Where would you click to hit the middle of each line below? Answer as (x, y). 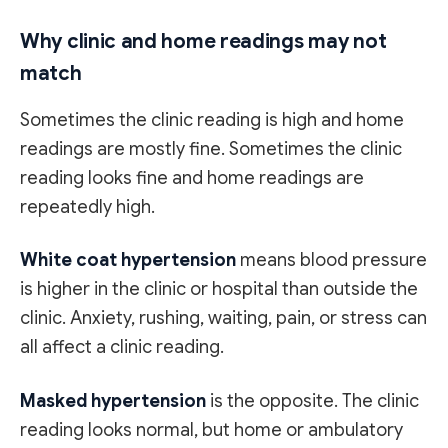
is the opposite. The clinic (312, 400)
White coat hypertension (128, 260)
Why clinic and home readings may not (203, 41)
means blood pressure (331, 260)
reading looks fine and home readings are (192, 177)
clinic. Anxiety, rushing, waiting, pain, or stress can (223, 318)
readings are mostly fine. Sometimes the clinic (211, 148)
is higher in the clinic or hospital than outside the (219, 289)
